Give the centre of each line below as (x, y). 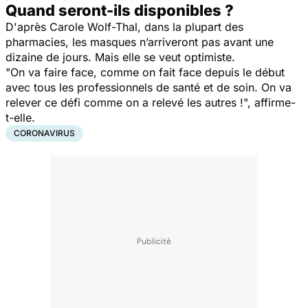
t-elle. (20, 117)
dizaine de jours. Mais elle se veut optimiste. (120, 57)
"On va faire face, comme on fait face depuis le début (145, 72)
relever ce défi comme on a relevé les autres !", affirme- (151, 102)
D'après (27, 26)
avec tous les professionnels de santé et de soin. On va (148, 87)
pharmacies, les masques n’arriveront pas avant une (140, 42)
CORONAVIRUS (44, 133)
